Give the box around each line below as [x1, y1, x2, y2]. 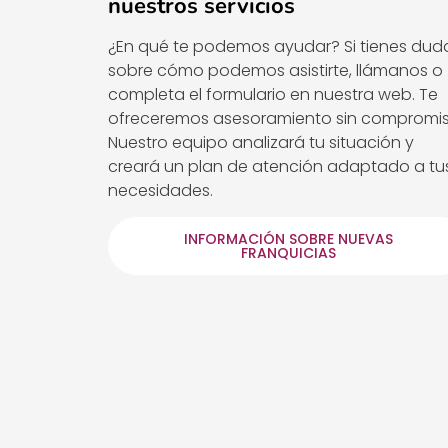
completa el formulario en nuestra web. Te [107, 82, 438, 106]
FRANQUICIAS [240, 243, 336, 264]
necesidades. [107, 178, 213, 202]
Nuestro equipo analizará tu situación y [107, 130, 414, 154]
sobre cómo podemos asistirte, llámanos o [107, 58, 443, 82]
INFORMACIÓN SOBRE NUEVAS [183, 229, 393, 250]
